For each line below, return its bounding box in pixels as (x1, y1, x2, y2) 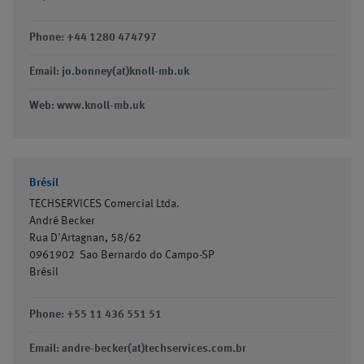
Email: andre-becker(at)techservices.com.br (29, 343, 246, 354)
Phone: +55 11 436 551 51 (29, 309, 162, 320)
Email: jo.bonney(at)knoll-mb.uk (29, 66, 189, 77)
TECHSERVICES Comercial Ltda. (29, 198, 180, 210)
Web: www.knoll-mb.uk (29, 100, 145, 111)
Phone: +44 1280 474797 (29, 32, 157, 43)
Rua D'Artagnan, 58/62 (29, 232, 141, 244)
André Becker (29, 215, 95, 227)
